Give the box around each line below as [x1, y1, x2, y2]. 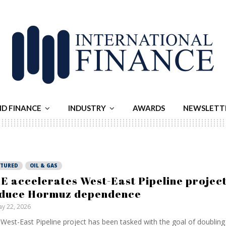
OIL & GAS [29, 162, 58, 169]
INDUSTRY [68, 103, 106, 112]
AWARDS [133, 103, 165, 112]
